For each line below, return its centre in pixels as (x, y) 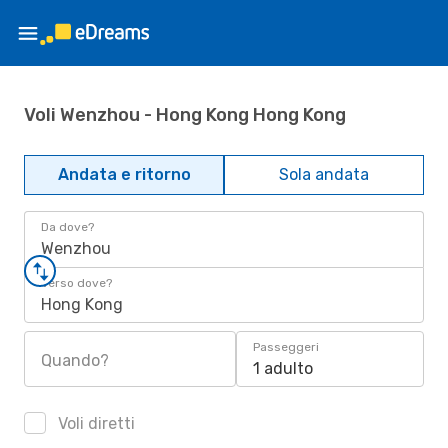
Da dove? (67, 227)
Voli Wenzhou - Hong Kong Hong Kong (185, 114)
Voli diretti (94, 423)
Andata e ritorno (124, 174)
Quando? (75, 360)
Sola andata (324, 174)
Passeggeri (286, 347)
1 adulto (283, 368)
